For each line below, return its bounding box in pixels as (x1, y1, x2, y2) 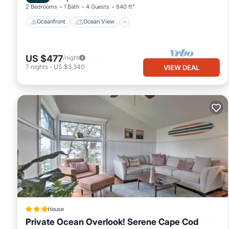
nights (31, 63, 48, 71)
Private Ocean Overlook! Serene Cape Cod (26, 216, 198, 227)
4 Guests (86, 3, 109, 10)
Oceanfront (37, 18, 65, 26)
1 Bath (64, 3, 79, 10)
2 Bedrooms (26, 3, 57, 10)
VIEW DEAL (164, 63, 199, 72)
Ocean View (83, 18, 114, 26)
